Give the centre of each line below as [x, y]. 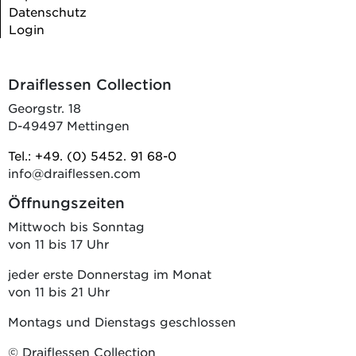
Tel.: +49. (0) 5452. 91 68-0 [92, 156]
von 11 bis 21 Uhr [58, 292]
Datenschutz [47, 12]
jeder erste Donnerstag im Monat [109, 274]
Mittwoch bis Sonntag [76, 226]
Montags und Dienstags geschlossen [122, 322]
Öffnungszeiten [66, 203]
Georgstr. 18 [44, 108]
